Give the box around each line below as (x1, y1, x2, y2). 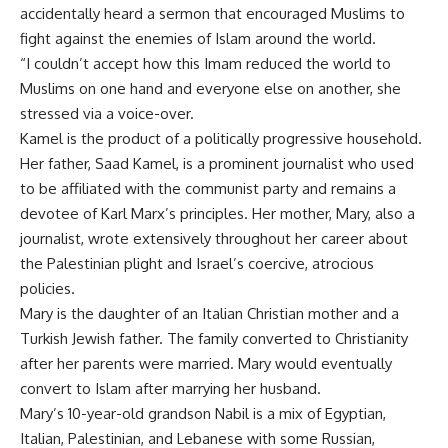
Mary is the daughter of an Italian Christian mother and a (20, 304, 399, 323)
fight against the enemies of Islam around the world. (20, 29, 376, 48)
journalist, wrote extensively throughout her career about (20, 229, 408, 248)
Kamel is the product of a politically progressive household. (20, 129, 422, 148)
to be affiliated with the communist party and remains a (20, 179, 396, 198)
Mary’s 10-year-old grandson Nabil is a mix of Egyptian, (20, 404, 386, 423)
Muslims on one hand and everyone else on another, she (20, 79, 401, 98)
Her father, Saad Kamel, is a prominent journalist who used (20, 154, 414, 173)
